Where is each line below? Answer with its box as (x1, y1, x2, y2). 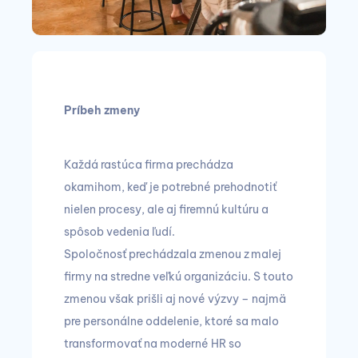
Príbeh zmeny (64, 103, 140, 117)
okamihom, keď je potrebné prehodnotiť (64, 180, 276, 194)
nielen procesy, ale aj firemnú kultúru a (64, 202, 268, 217)
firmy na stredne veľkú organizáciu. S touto (64, 269, 293, 284)
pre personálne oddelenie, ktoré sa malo (64, 314, 279, 328)
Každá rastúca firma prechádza (64, 157, 233, 172)
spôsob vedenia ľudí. (64, 225, 177, 239)
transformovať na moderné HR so (64, 336, 241, 351)
